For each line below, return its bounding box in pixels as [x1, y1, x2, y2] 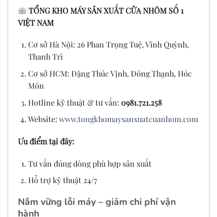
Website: [28, 114, 59, 124]
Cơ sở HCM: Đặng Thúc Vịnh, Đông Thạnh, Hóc [28, 68, 192, 78]
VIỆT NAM [18, 17, 54, 28]
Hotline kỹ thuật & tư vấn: [28, 97, 121, 108]
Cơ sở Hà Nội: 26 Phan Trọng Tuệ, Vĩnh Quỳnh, [28, 39, 189, 50]
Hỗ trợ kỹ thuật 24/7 [28, 175, 97, 186]
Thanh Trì [28, 51, 63, 62]
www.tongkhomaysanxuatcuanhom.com [59, 114, 198, 124]
